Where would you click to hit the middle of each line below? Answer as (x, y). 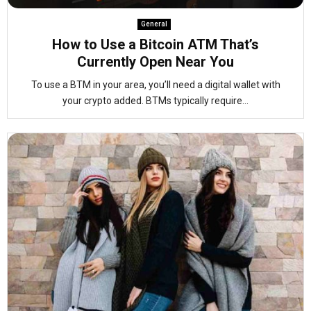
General (154, 24)
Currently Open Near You (155, 62)
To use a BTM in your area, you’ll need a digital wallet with (155, 85)
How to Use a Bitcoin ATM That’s (155, 44)
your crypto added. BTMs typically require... (155, 101)
